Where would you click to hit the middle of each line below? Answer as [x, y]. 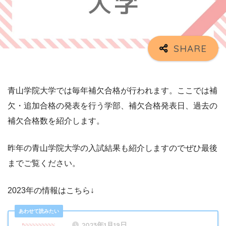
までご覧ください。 [44, 163]
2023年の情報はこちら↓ [51, 191]
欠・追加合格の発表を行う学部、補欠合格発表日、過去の [112, 106]
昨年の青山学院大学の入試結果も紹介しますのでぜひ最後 [112, 148]
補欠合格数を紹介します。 [56, 121]
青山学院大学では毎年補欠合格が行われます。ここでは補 [112, 91]
